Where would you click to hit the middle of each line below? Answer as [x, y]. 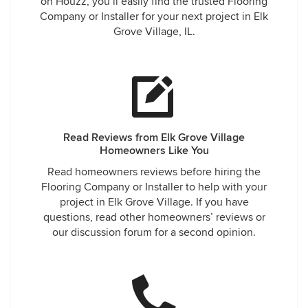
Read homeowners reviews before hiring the [154, 172]
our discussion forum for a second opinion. [154, 232]
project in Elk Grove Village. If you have [154, 202]
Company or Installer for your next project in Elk [154, 16]
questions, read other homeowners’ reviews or [154, 217]
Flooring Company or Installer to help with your [154, 187]
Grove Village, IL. [154, 32]
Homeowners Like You [154, 151]
